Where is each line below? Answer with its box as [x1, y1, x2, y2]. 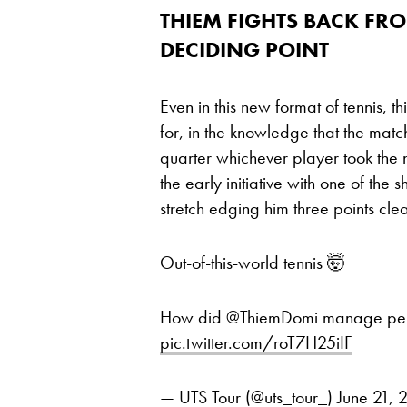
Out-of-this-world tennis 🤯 [160, 251, 345, 275]
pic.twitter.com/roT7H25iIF [160, 331, 352, 355]
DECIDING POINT [160, 35, 329, 65]
